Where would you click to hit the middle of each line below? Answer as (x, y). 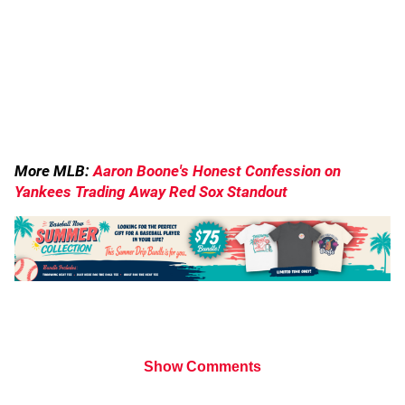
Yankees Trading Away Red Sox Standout (151, 192)
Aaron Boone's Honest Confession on (217, 171)
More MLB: (54, 171)
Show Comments (202, 367)
